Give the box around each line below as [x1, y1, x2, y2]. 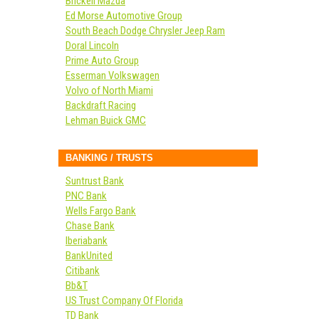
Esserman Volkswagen [66, 69, 159, 82]
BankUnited [66, 249, 113, 262]
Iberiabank [66, 234, 108, 247]
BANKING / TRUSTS [66, 152, 153, 163]
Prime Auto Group [66, 54, 139, 67]
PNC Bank [66, 189, 107, 202]
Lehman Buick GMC [66, 114, 146, 127]
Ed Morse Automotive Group [66, 9, 182, 22]
